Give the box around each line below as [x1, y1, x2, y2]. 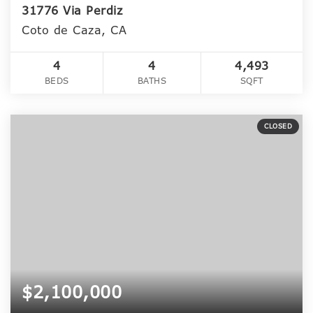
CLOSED [264, 122, 292, 131]
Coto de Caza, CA [22, 22, 126, 38]
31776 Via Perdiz [22, 3, 122, 18]
